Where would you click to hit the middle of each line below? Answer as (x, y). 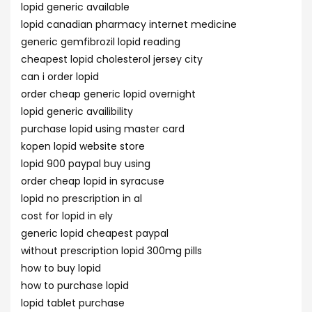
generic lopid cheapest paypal (95, 233)
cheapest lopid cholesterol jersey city (112, 59)
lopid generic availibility (77, 111)
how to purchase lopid (75, 286)
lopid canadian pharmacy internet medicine (129, 24)
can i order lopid (60, 77)
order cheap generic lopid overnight (108, 94)
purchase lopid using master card (103, 129)
